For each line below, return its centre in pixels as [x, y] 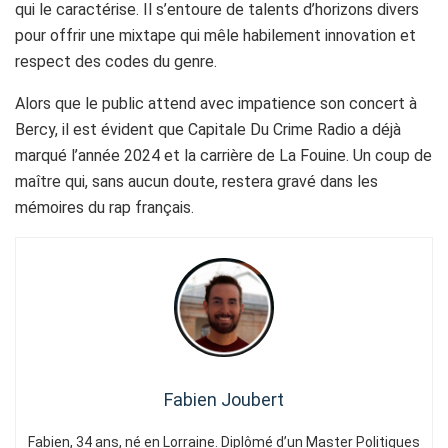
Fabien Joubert [224, 399]
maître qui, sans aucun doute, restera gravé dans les [196, 181]
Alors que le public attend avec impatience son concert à [216, 103]
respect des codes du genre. [116, 61]
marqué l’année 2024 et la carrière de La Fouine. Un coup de [223, 155]
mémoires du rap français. [104, 207]
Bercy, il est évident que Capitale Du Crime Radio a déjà [208, 129]
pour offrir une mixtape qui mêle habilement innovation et [215, 35]
